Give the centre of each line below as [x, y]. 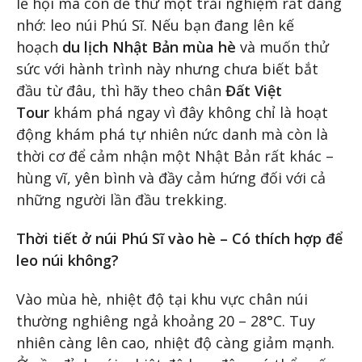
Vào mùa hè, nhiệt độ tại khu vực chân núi [162, 299]
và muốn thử [282, 47]
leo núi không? [67, 261]
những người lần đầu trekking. [122, 200]
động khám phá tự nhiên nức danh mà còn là [172, 135]
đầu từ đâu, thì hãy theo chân [121, 91]
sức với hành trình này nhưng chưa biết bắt [167, 69]
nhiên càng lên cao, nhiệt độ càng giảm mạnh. [175, 342]
